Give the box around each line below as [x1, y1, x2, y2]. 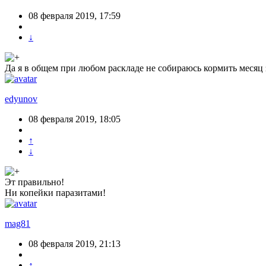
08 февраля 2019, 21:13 [28, 238, 121, 249]
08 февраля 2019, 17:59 [28, 10, 121, 21]
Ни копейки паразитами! [5, 187, 106, 198]
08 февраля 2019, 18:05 [28, 113, 121, 124]
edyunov [5, 93, 37, 104]
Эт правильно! [5, 176, 64, 187]
